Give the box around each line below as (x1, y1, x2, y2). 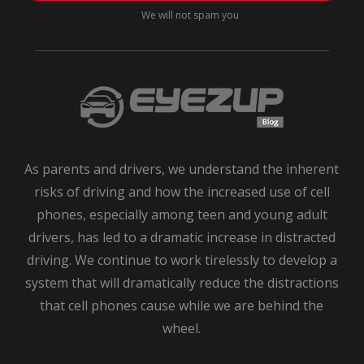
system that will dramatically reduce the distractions (24, 273, 339, 292)
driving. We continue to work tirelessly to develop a (26, 250, 337, 269)
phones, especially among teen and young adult (36, 205, 327, 223)
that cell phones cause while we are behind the (40, 296, 324, 314)
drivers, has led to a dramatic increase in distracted (28, 227, 336, 246)
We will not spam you (141, 7, 239, 22)
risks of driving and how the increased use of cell (33, 182, 330, 201)
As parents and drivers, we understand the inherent (24, 159, 340, 178)
